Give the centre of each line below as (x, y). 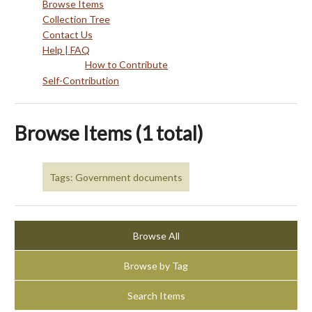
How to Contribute (126, 64)
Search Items (156, 295)
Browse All (156, 235)
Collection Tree (76, 19)
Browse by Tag (156, 265)
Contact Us (68, 34)
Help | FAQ (66, 50)
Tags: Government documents (116, 177)
